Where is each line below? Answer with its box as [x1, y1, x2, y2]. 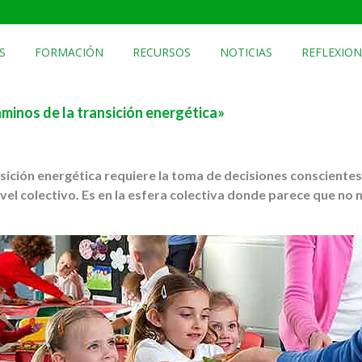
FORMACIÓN [34, 44, 103, 60]
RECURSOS [132, 44, 191, 60]
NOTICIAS [219, 44, 272, 60]
